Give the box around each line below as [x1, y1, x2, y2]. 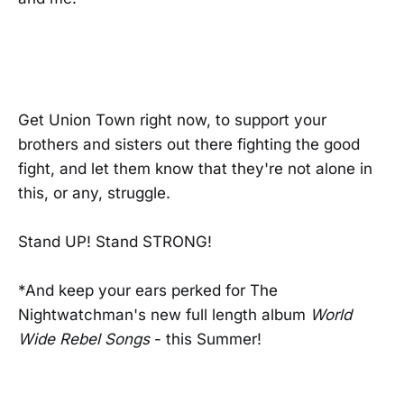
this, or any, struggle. [18, 184, 170, 203]
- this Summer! [150, 330, 262, 349]
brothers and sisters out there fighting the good [18, 135, 360, 154]
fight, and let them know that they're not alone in [18, 160, 372, 179]
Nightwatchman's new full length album [18, 306, 310, 325]
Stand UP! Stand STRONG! [18, 233, 212, 252]
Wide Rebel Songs [18, 330, 150, 349]
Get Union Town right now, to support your [18, 111, 326, 130]
